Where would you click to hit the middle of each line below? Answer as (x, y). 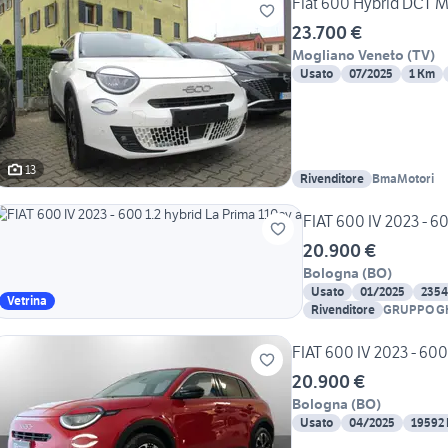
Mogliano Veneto (348, 55)
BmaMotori (403, 179)
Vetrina (27, 301)
